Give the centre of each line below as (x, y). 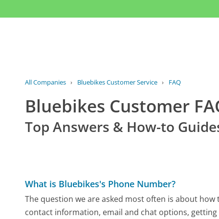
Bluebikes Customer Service (117, 82)
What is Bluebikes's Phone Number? (100, 184)
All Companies (46, 82)
